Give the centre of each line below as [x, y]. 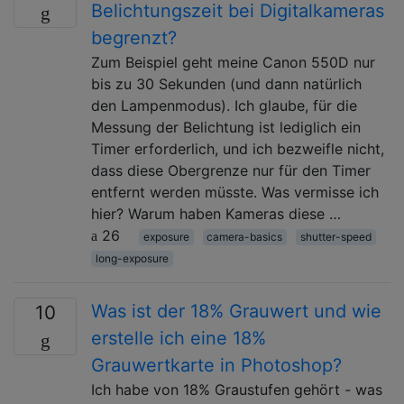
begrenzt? [134, 37]
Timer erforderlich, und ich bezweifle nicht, [238, 148]
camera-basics [245, 236]
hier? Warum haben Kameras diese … [216, 213]
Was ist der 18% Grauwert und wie [236, 311]
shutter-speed [335, 236]
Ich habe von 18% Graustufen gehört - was [237, 389]
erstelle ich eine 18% [179, 338]
